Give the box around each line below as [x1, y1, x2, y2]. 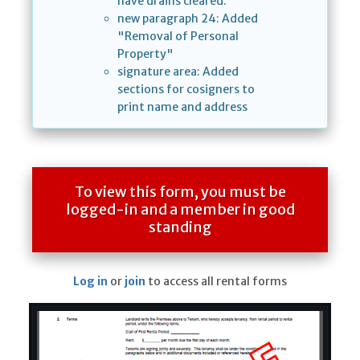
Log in [73, 274, 108, 289]
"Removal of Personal [117, 29, 239, 44]
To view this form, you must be [74, 182, 286, 202]
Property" [117, 47, 174, 62]
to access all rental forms [145, 274, 287, 289]
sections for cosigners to [117, 82, 255, 97]
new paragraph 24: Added [117, 11, 258, 27]
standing [148, 218, 212, 237]
